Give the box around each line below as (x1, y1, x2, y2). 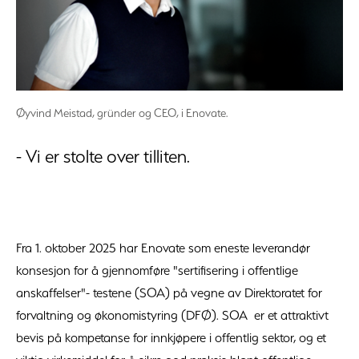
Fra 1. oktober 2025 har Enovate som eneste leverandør (16, 240, 310, 256)
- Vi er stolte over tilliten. (16, 145, 190, 168)
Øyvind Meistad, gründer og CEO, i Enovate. (16, 106, 228, 121)
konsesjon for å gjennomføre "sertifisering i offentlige (16, 262, 298, 279)
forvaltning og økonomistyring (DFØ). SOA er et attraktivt (16, 307, 329, 324)
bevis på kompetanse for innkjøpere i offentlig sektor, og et (16, 329, 326, 346)
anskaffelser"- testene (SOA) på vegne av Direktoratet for (16, 284, 322, 301)
